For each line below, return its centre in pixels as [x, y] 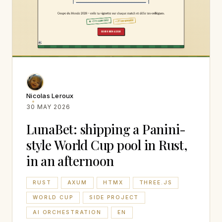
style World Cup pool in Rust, [107, 145]
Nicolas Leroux [50, 95]
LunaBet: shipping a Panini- [106, 129]
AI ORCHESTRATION [67, 212]
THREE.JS [156, 183]
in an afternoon [70, 161]
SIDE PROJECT [114, 197]
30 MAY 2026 [48, 107]
